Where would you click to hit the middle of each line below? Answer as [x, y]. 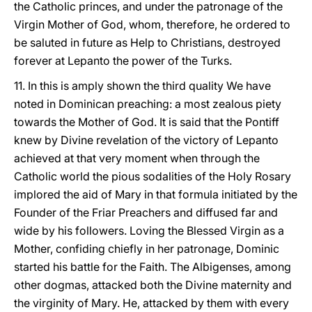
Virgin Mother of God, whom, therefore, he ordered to [152, 24]
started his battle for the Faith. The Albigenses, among [153, 267]
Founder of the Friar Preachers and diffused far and [146, 212]
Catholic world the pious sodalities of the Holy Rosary [153, 176]
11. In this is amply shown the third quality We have [142, 86]
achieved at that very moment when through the [137, 158]
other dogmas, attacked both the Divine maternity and [153, 285]
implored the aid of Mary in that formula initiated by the [156, 194]
